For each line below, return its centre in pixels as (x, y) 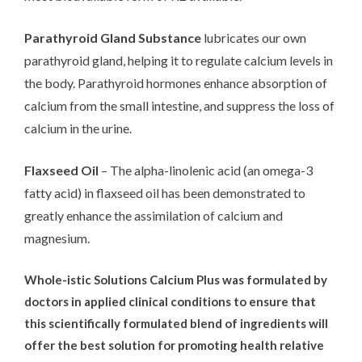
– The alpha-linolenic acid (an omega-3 (206, 170)
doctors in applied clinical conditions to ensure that (170, 301)
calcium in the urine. (78, 128)
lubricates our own (254, 37)
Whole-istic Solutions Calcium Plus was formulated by (176, 279)
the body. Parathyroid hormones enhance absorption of (176, 82)
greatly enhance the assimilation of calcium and (154, 215)
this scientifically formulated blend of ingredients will (176, 323)
